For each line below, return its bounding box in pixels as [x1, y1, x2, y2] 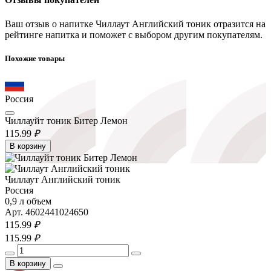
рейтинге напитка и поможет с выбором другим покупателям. [5, 29, 263, 40]
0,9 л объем [5, 195, 51, 206]
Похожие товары [5, 53, 65, 63]
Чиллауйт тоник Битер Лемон [5, 115, 128, 126]
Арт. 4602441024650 [5, 206, 88, 217]
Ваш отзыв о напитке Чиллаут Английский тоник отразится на [5, 18, 266, 29]
